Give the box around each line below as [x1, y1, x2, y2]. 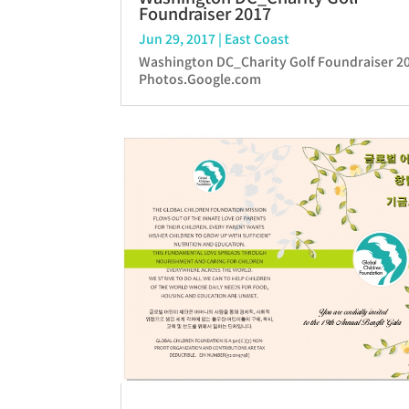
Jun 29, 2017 [139, 29, 215, 48]
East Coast [225, 29, 289, 48]
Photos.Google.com [139, 69, 261, 89]
